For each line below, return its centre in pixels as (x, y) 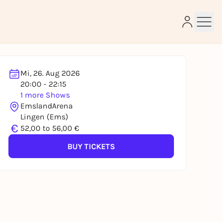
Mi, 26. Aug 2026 (50, 73)
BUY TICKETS (91, 146)
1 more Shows (45, 95)
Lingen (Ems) (44, 117)
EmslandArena (47, 106)
